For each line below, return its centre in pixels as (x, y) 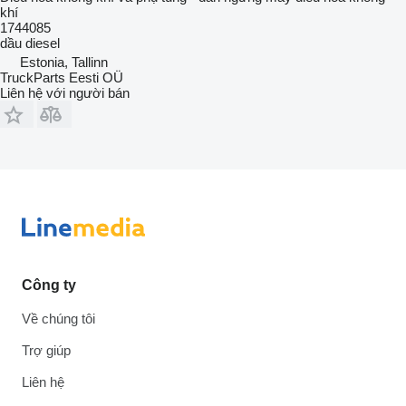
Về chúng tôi (58, 319)
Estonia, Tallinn (64, 62)
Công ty (49, 285)
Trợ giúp (46, 350)
